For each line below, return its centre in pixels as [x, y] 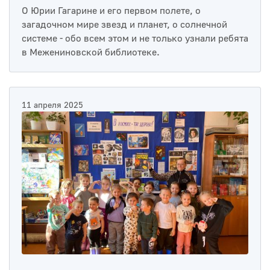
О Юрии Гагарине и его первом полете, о [111, 11]
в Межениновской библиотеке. [91, 53]
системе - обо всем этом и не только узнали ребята [135, 39]
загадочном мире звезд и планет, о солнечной [124, 25]
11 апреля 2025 [52, 106]
